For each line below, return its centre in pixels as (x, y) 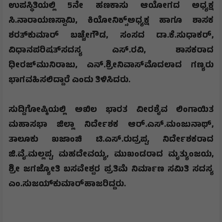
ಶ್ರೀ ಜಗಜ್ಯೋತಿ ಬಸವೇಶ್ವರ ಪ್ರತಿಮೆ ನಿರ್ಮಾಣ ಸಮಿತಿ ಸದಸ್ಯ (111, 170)
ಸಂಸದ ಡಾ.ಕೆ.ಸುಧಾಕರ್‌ (166, 36)
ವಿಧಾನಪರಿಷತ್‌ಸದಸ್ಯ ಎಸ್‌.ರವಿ (76, 51)
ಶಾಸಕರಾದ (194, 51)
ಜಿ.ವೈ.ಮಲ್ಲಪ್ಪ (30, 155)
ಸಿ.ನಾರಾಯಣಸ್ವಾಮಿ (42, 21)
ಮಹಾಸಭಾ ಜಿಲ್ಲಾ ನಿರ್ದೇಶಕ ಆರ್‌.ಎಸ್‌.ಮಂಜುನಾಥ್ (110, 125)
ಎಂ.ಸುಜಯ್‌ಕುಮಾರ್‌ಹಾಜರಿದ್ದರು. (67, 185)
